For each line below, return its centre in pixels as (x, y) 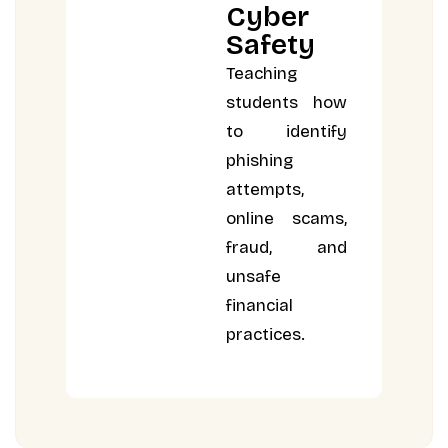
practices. (266, 334)
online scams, (286, 218)
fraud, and (286, 247)
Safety (271, 44)
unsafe (254, 276)
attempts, (265, 189)
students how (286, 102)
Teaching (262, 73)
